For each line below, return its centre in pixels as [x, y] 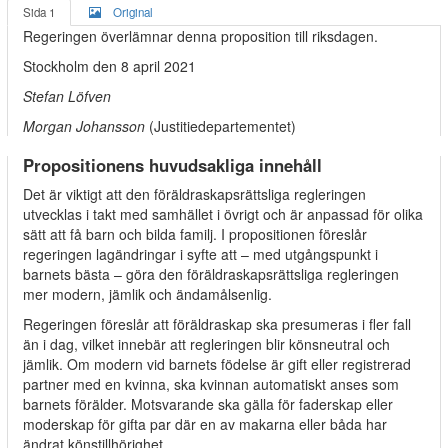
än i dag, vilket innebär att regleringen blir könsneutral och [206, 344]
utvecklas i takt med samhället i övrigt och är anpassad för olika [223, 214]
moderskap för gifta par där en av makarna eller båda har [205, 424]
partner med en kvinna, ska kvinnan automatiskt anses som [211, 384]
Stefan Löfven [67, 96]
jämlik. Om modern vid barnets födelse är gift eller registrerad [217, 364]
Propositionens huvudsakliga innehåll [172, 165]
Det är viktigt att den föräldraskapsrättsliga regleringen [194, 194]
